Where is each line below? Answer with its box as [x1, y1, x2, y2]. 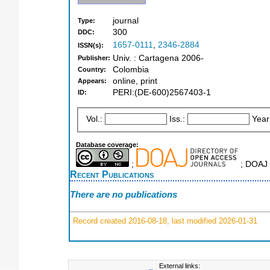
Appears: [78, 77, 107, 85]
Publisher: [78, 54, 110, 62]
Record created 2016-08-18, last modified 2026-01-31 [71, 216, 257, 225]
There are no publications [70, 189, 177, 200]
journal [113, 16, 139, 26]
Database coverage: [76, 140, 139, 148]
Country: [78, 66, 106, 74]
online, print [113, 77, 157, 86]
